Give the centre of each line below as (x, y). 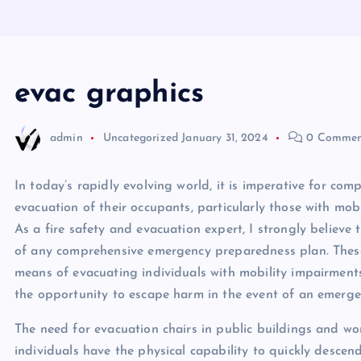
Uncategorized (141, 138)
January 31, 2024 (225, 138)
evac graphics (110, 94)
